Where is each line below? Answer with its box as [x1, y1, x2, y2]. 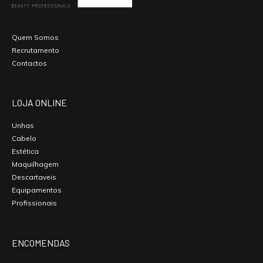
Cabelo [12, 134, 36, 143]
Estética [12, 147, 39, 156]
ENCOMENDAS [12, 237, 70, 249]
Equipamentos [12, 186, 62, 195]
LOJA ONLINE [12, 97, 67, 109]
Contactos [12, 58, 47, 68]
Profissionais [12, 198, 57, 208]
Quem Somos [12, 32, 59, 42]
